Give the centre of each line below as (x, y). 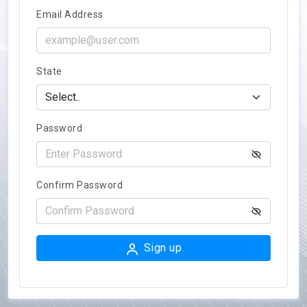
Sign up (162, 248)
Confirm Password (79, 185)
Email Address (70, 15)
